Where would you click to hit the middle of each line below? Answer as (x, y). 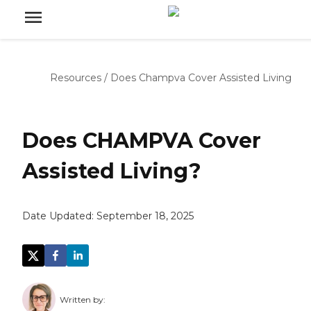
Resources (76, 78)
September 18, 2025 (145, 216)
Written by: (83, 300)
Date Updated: (59, 216)
